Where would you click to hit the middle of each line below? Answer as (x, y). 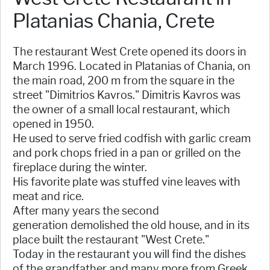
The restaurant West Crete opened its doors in (130, 52)
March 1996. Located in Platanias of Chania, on (132, 67)
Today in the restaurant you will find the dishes (129, 255)
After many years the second (86, 211)
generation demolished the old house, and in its (131, 226)
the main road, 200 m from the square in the (124, 81)
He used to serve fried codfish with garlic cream (132, 139)
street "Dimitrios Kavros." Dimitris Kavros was (127, 96)
